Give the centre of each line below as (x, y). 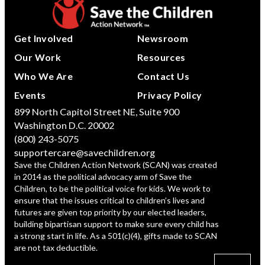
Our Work (38, 57)
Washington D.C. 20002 (64, 125)
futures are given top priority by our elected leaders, (110, 212)
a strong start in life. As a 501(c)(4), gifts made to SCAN (116, 236)
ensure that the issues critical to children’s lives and (109, 201)
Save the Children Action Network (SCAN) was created (116, 165)
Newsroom (163, 38)
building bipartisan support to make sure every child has (117, 224)
